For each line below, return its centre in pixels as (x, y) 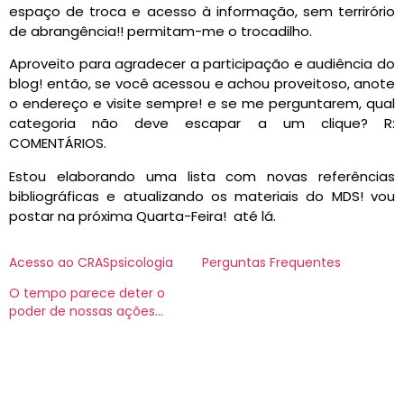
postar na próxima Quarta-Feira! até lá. (142, 216)
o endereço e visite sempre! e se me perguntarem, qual (202, 104)
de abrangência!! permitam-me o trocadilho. (161, 31)
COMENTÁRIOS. (58, 143)
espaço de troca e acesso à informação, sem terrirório (202, 11)
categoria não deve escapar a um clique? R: (202, 124)
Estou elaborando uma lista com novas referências (202, 176)
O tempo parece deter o (87, 293)
